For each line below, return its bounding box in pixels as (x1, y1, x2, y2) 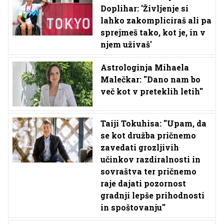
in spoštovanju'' (100, 202, 165, 212)
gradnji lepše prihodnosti (100, 190, 204, 200)
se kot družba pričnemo (100, 130, 196, 140)
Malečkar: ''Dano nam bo (100, 74, 200, 84)
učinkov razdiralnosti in (100, 154, 200, 164)
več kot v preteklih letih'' (100, 86, 203, 96)
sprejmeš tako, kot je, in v (100, 27, 205, 37)
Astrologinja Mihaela (100, 62, 189, 72)
